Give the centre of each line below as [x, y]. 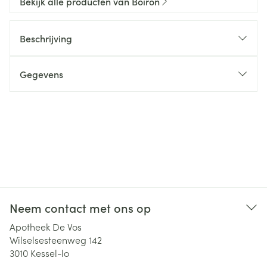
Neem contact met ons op [80, 207]
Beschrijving [46, 38]
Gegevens [41, 74]
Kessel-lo [50, 253]
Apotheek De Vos [46, 226]
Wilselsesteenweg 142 [56, 240]
